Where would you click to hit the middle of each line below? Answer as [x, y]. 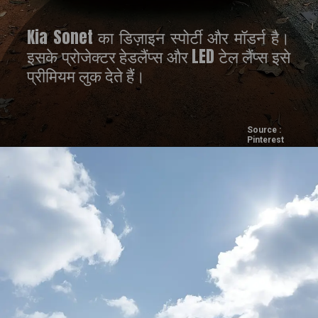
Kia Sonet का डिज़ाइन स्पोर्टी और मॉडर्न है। [159, 38]
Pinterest [265, 139]
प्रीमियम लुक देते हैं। [87, 76]
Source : [264, 130]
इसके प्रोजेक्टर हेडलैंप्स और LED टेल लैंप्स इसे [159, 57]
